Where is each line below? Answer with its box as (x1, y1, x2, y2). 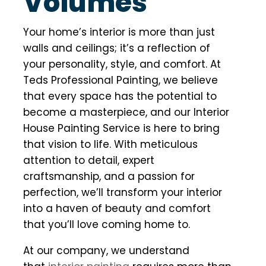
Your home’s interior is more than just (23, 25, 215, 40)
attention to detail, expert (23, 153, 154, 168)
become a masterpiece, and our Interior (23, 105, 229, 120)
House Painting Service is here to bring (23, 121, 220, 136)
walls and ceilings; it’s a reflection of (23, 41, 210, 56)
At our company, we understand (23, 243, 189, 258)
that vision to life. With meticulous (23, 137, 198, 152)
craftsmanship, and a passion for (23, 169, 195, 184)
